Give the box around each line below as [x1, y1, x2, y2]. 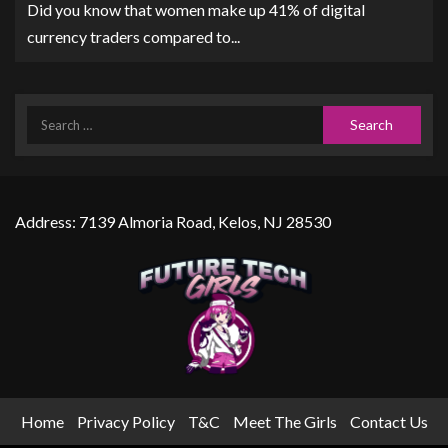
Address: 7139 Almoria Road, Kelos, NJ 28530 [15, 212, 331, 231]
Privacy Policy [76, 412, 175, 431]
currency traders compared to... [27, 27, 240, 46]
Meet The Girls [232, 412, 337, 431]
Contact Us [349, 412, 428, 431]
